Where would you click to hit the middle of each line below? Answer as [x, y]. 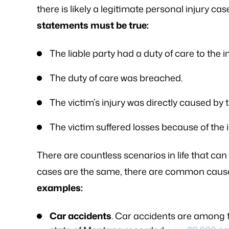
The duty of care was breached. [116, 78]
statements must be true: [93, 25]
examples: [61, 188]
